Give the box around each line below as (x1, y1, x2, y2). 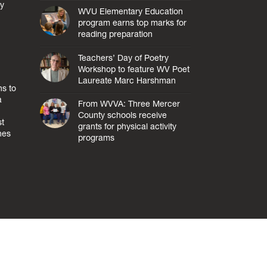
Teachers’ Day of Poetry (78, 52, 169, 63)
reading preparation (78, 28, 153, 39)
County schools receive (78, 110, 167, 121)
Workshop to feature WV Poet (78, 63, 190, 74)
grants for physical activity (78, 121, 177, 132)
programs (78, 132, 115, 144)
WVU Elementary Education (78, 5, 184, 17)
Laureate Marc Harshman (78, 74, 176, 86)
